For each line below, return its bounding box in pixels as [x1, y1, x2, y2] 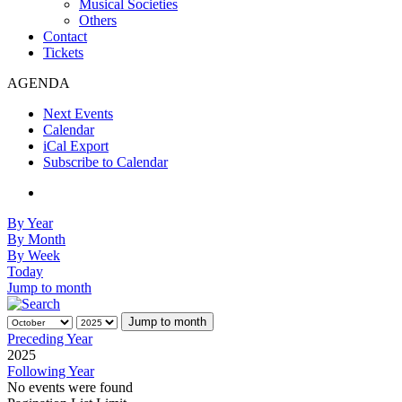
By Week [7, 248, 60, 263]
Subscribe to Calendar [43, 154, 168, 170]
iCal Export [43, 138, 109, 153]
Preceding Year [7, 331, 92, 346]
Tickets [43, 45, 83, 60]
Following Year [7, 363, 94, 379]
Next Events [43, 106, 113, 121]
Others [79, 13, 117, 28]
